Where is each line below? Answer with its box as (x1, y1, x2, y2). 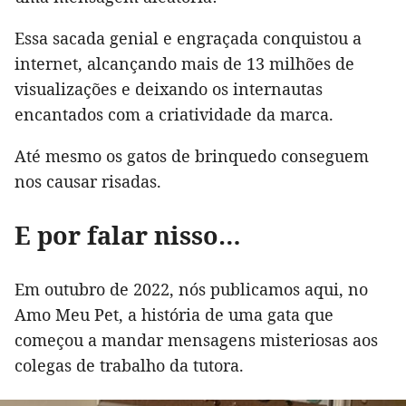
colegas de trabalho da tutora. (14, 354, 244, 377)
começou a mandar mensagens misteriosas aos (14, 329, 378, 352)
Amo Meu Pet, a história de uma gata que (14, 304, 333, 326)
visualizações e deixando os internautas (14, 78, 323, 101)
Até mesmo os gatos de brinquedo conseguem (14, 145, 369, 168)
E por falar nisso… (14, 218, 241, 253)
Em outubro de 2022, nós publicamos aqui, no (14, 278, 368, 301)
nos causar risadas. (14, 170, 161, 193)
